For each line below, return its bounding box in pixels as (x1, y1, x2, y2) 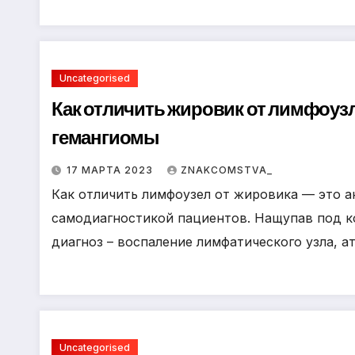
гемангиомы (52, 124, 159, 151)
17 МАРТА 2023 (67, 164, 156, 176)
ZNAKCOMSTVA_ (181, 164, 273, 176)
